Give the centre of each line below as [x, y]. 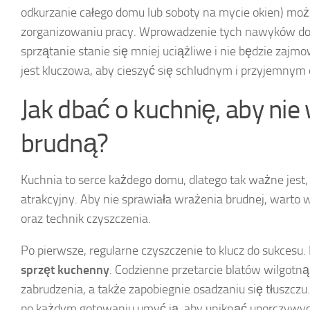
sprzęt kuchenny [65, 270]
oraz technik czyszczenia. [86, 218]
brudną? [65, 143]
